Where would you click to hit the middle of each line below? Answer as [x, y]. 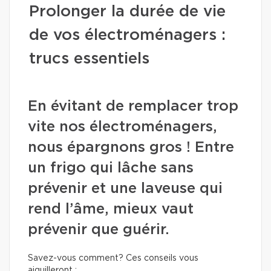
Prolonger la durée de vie [127, 11]
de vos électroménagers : [127, 35]
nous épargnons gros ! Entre [131, 148]
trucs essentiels [89, 59]
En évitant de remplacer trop [133, 106]
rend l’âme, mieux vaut [111, 209]
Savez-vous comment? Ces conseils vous [113, 258]
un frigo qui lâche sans [111, 168]
